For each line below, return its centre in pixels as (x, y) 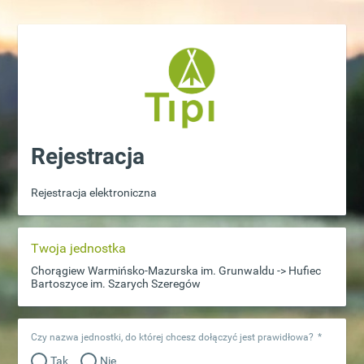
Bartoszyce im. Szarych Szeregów (116, 284)
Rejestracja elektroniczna (94, 193)
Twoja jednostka (79, 248)
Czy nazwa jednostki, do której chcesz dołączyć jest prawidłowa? (173, 337)
